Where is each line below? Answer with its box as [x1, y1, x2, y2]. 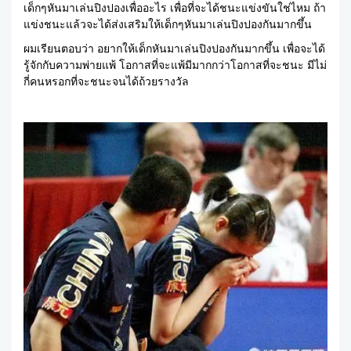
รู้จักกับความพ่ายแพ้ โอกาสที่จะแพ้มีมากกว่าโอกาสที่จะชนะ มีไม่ [24, 59, 327, 72]
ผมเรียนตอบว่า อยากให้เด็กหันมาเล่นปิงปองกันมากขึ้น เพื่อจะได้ [24, 42, 325, 56]
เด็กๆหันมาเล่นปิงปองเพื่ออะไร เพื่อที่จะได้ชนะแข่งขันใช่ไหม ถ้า [24, 2, 326, 15]
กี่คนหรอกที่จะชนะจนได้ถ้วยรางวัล [24, 75, 189, 89]
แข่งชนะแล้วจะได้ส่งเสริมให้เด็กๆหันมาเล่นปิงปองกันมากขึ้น [24, 18, 312, 31]
